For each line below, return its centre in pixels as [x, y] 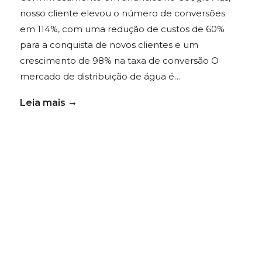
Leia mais [42, 102]
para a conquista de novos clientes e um [109, 44]
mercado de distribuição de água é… [100, 76]
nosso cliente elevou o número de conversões [122, 13]
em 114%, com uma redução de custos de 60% [122, 29]
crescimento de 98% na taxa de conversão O [119, 60]
